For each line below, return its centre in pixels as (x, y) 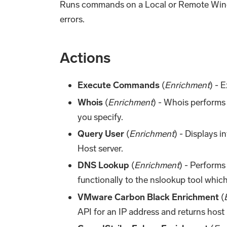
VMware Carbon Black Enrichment (148, 197)
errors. (72, 20)
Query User (101, 134)
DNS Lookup (104, 165)
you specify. (101, 117)
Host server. (101, 148)
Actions (85, 58)
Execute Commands (119, 85)
